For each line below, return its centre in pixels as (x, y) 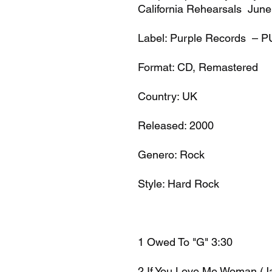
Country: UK (168, 96)
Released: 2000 (176, 125)
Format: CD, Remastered (198, 67)
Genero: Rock (171, 154)
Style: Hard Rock (178, 183)
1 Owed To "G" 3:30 (185, 242)
